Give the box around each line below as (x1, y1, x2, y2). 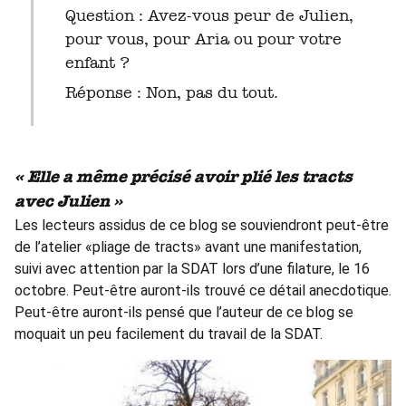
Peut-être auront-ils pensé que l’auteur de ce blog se (14, 303, 353, 321)
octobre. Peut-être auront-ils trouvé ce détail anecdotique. (14, 281, 391, 299)
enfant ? (64, 53, 130, 72)
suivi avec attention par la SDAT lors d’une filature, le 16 (14, 259, 370, 277)
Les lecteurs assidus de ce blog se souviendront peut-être (14, 216, 389, 234)
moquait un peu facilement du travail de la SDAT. (14, 324, 323, 343)
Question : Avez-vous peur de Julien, (64, 5, 353, 24)
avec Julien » (14, 193, 122, 210)
